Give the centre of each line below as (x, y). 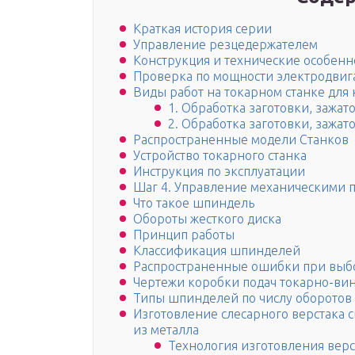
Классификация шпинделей (217, 251)
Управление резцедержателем (225, 45)
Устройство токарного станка (220, 156)
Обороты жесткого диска (207, 219)
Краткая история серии (202, 29)
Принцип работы (184, 235)
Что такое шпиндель (194, 203)
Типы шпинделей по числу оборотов (242, 298)
